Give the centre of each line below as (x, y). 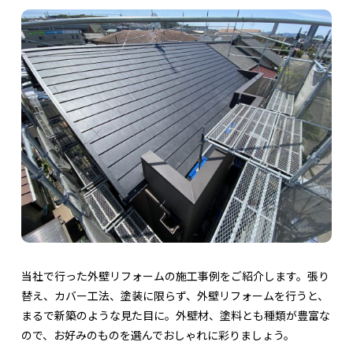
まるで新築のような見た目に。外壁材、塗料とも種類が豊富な (175, 315)
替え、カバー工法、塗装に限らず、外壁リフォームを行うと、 (175, 295)
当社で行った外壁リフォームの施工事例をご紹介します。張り (175, 275)
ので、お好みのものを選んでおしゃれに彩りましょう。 (158, 334)
